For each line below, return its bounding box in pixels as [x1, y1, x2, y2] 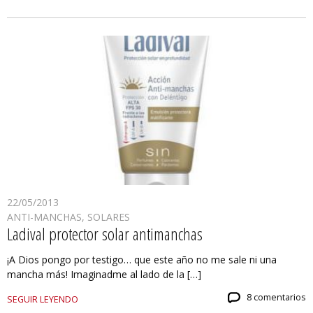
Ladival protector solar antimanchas [7, 222, 203, 246]
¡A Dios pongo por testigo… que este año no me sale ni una [7, 253, 277, 267]
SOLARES [87, 210, 130, 224]
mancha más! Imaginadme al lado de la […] [7, 268, 201, 282]
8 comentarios [247, 291, 306, 304]
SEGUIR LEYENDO [7, 293, 78, 306]
